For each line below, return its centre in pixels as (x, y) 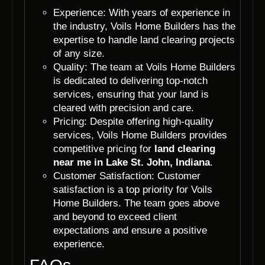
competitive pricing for (104, 148)
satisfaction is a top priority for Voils (133, 189)
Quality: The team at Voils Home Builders (144, 67)
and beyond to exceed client (115, 216)
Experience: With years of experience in (142, 12)
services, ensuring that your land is (131, 94)
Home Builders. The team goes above (136, 203)
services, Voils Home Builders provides (140, 135)
